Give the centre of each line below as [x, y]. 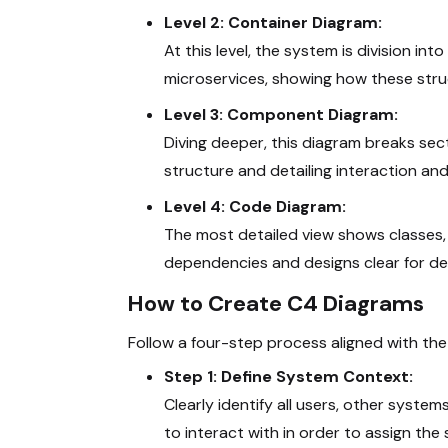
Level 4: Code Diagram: [255, 206]
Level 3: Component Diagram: [281, 114]
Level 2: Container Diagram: [273, 22]
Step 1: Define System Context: [288, 376]
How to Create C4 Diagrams [276, 303]
